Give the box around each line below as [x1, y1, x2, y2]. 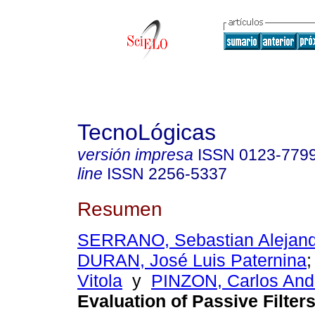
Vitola [77, 271, 122, 291]
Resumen [77, 197, 162, 220]
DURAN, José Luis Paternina [77, 250, 307, 271]
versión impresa [77, 146, 193, 164]
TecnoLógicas [77, 120, 216, 145]
